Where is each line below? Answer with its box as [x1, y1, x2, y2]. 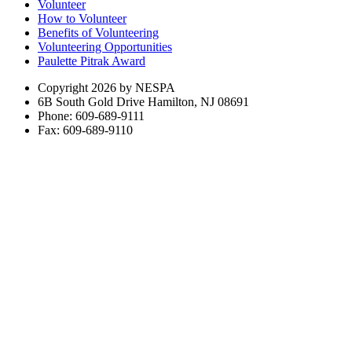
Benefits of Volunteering [38, 26, 159, 40]
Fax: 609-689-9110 [38, 123, 133, 137]
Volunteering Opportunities [38, 40, 172, 54]
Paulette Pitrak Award [38, 54, 145, 68]
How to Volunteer [38, 12, 126, 26]
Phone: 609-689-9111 [38, 109, 145, 123]
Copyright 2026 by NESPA [38, 81, 175, 95]
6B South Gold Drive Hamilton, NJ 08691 [38, 95, 249, 109]
